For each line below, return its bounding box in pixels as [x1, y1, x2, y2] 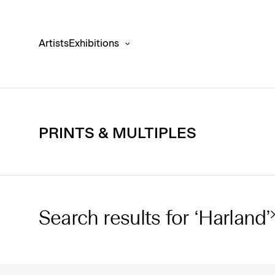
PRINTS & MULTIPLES [39, 126, 196, 141]
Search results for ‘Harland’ [39, 209, 271, 230]
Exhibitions [69, 39, 119, 48]
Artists [39, 39, 69, 48]
